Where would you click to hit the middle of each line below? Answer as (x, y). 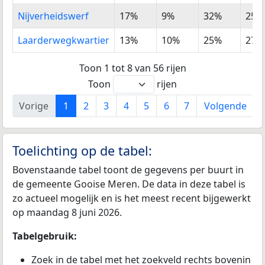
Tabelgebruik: (45, 236)
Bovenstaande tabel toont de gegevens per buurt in (128, 169)
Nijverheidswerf (53, 16)
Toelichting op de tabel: (82, 150)
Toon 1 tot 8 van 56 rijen (132, 68)
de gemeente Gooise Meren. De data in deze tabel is (129, 184)
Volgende (225, 106)
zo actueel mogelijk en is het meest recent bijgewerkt (132, 198)
